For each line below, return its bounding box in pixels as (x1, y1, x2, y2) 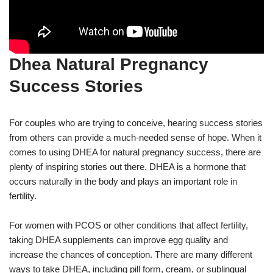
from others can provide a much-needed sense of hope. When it (9, 132, 261, 143)
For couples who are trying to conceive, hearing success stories (9, 117, 263, 128)
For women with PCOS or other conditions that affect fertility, (9, 219, 248, 230)
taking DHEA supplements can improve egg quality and (9, 234, 228, 245)
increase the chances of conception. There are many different (9, 249, 252, 260)
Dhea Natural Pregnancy (9, 54, 208, 74)
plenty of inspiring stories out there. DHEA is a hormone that (9, 161, 246, 172)
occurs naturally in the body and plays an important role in (9, 175, 237, 186)
